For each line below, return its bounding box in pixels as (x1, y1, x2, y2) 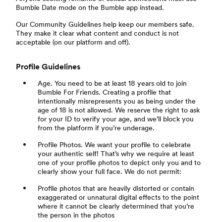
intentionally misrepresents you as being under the (38, 96, 196, 106)
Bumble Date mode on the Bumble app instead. (16, 2, 164, 12)
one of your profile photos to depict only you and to (38, 158, 201, 167)
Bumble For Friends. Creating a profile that (38, 87, 171, 97)
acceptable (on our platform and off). (16, 37, 130, 47)
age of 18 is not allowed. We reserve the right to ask (38, 105, 200, 115)
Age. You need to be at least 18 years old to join (38, 78, 187, 88)
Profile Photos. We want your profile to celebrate (38, 140, 191, 150)
